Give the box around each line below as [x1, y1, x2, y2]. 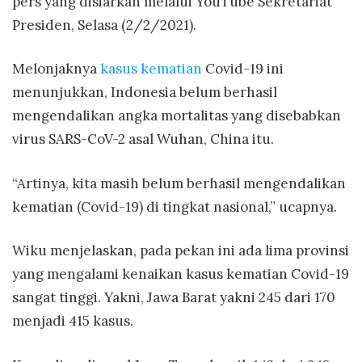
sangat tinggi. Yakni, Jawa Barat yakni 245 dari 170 [12, 288, 335, 307]
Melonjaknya [12, 60, 100, 78]
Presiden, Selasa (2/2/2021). [12, 15, 196, 34]
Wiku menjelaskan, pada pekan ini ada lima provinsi [12, 242, 349, 260]
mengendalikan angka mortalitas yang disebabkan [12, 107, 341, 125]
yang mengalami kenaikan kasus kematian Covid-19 [12, 265, 349, 284]
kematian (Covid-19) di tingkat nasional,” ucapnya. [12, 197, 337, 216]
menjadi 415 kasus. [12, 312, 133, 330]
